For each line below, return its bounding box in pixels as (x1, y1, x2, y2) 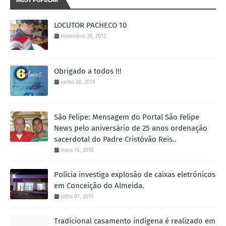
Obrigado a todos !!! (54, 67, 122, 76)
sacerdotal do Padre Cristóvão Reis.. (54, 135, 177, 144)
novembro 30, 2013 (61, 33, 106, 40)
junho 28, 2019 (61, 79, 95, 86)
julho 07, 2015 (61, 193, 94, 200)
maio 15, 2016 (61, 147, 94, 154)
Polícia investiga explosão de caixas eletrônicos (54, 170, 215, 180)
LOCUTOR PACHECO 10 (54, 21, 127, 30)
